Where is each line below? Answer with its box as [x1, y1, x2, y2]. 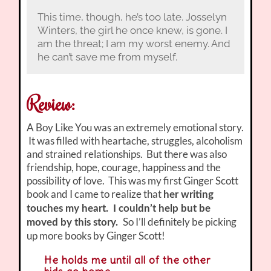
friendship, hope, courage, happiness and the [27, 161, 221, 174]
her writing [163, 189, 214, 200]
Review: [27, 91, 76, 116]
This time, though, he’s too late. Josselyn [37, 10, 227, 23]
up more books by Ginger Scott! [27, 229, 166, 243]
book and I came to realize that [27, 188, 164, 201]
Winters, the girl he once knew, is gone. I [37, 24, 227, 36]
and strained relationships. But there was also [27, 148, 227, 161]
